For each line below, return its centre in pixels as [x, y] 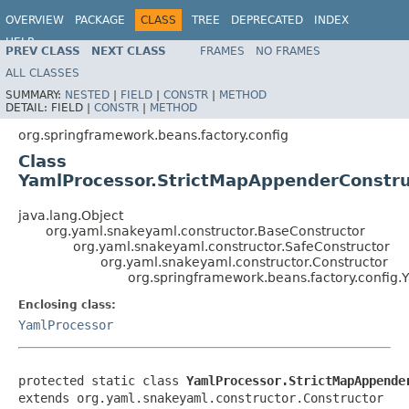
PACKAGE [100, 20]
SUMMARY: [35, 94]
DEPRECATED [267, 20]
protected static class [102, 380]
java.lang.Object [71, 215]
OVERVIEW [35, 20]
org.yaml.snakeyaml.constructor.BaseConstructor [205, 231]
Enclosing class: [67, 304]
